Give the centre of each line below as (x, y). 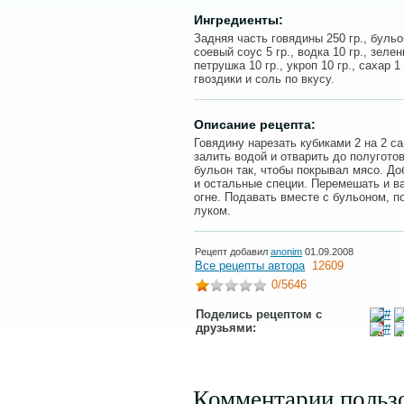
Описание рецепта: (255, 124)
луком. (212, 211)
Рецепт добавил (233, 252)
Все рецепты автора (250, 266)
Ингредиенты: (239, 20)
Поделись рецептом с (259, 314)
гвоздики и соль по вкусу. (264, 79)
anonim (286, 252)
